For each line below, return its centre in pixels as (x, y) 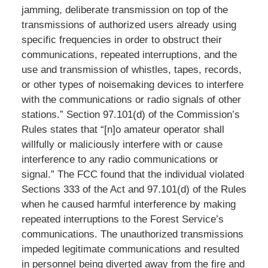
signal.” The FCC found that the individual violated (133, 174)
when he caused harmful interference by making (128, 204)
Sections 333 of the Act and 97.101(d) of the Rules (134, 189)
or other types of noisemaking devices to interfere (132, 84)
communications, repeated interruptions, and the (129, 54)
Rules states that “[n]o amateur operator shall (123, 129)
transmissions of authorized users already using (129, 25)
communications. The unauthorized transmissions (132, 234)
